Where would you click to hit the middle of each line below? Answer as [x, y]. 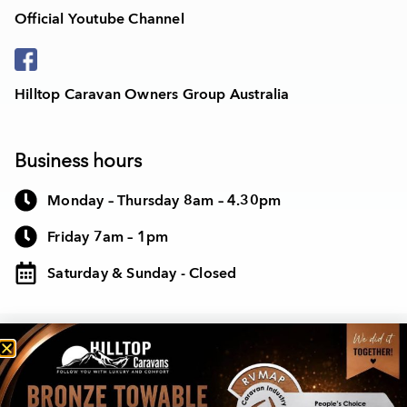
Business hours [78, 162]
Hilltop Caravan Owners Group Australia [152, 95]
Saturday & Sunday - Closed [142, 273]
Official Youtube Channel [99, 20]
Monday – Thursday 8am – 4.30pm [164, 200]
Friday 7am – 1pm [108, 237]
